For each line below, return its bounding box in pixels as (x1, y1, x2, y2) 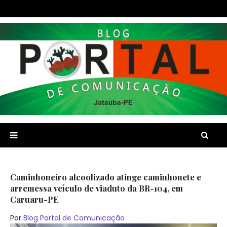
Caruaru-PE (10, 193, 59, 205)
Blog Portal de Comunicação (23, 213, 125, 223)
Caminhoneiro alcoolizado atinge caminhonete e (10, 171, 201, 182)
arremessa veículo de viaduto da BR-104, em (10, 182, 183, 194)
